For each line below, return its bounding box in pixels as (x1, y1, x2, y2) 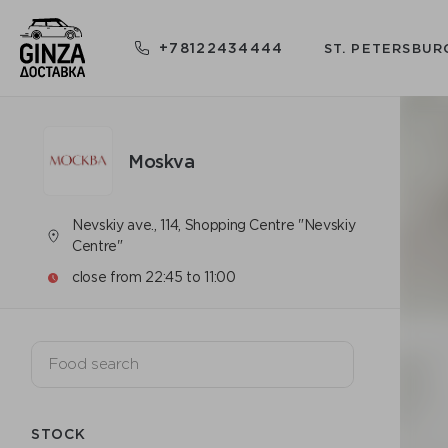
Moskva (128, 150, 195, 171)
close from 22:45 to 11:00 (72, 269, 236, 285)
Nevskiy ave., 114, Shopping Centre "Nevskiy (72, 217, 356, 233)
